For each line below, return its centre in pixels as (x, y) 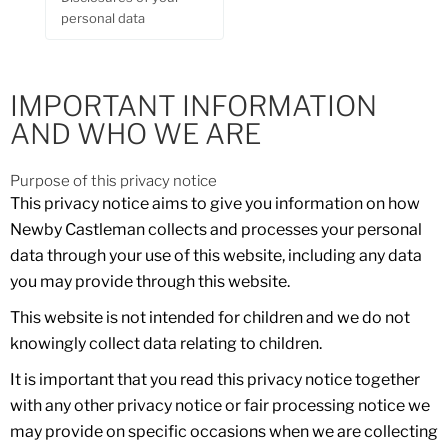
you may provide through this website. (150, 281)
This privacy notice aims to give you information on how (215, 203)
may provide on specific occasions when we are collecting (224, 431)
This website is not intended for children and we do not (210, 317)
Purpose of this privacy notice (113, 180)
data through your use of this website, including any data (216, 255)
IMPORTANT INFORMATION (193, 106)
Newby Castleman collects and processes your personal (216, 229)
